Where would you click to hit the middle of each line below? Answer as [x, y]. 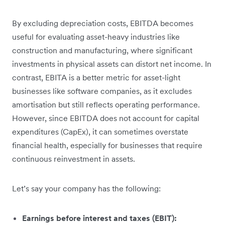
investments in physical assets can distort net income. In [112, 64]
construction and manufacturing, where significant [102, 50]
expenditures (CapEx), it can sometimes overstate [100, 132]
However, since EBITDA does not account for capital [106, 118]
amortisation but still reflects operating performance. [106, 105]
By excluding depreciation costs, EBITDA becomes [103, 23]
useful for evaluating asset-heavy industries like [96, 37]
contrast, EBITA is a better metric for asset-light [96, 78]
